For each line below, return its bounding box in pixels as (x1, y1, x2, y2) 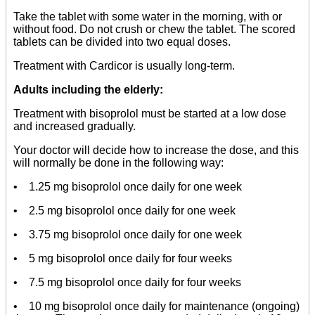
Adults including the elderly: (13, 84, 163, 96)
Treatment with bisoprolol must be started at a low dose (13, 108, 286, 120)
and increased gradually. (13, 120, 136, 133)
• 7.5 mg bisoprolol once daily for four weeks (13, 276, 241, 289)
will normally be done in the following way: (13, 157, 224, 169)
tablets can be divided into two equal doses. (13, 36, 231, 49)
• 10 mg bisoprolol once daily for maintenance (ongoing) (13, 300, 300, 313)
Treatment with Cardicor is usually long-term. (13, 60, 235, 72)
